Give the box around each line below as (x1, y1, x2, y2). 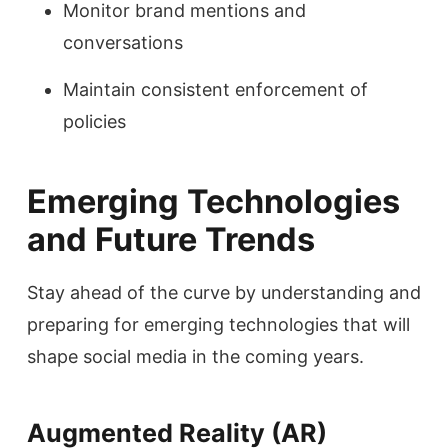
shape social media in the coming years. (27, 345, 364, 367)
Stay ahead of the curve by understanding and (27, 281, 421, 303)
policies (63, 110, 126, 132)
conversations (63, 32, 183, 54)
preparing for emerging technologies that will (27, 313, 410, 335)
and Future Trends (27, 219, 315, 259)
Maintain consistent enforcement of (63, 78, 368, 100)
